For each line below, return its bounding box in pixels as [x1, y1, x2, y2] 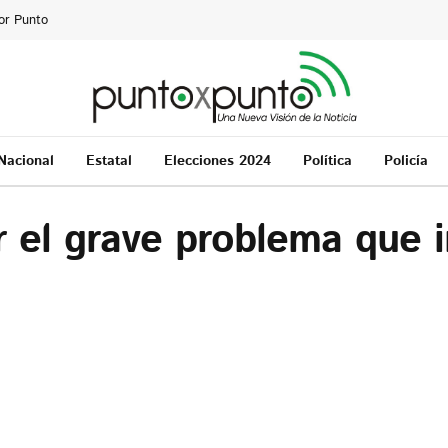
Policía [383, 150, 428, 171]
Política [302, 150, 352, 171]
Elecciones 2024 [163, 150, 271, 171]
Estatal [85, 150, 132, 171]
